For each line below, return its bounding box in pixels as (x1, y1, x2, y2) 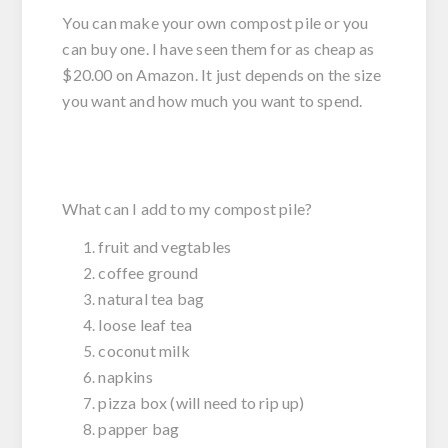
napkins (98, 367, 153, 387)
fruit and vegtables (98, 237, 232, 257)
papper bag (98, 419, 180, 439)
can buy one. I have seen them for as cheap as (62, 39, 375, 59)
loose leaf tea (98, 315, 193, 335)
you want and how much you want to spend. (62, 91, 363, 111)
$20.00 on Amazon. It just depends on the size (62, 65, 382, 85)
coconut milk (98, 341, 190, 361)
